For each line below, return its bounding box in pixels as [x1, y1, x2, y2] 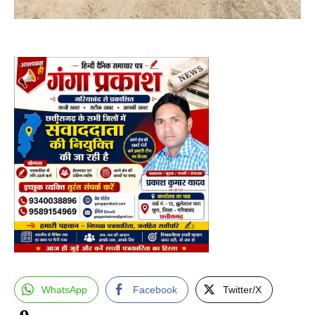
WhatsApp [41, 284, 87, 296]
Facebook [133, 284, 177, 296]
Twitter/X [223, 284, 262, 296]
